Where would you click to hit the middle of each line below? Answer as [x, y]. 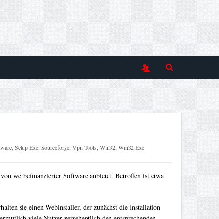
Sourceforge [55, 147]
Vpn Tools [84, 147]
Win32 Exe [131, 147]
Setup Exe [26, 147]
